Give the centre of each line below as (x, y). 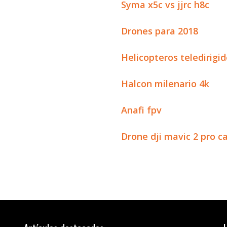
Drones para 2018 (160, 31)
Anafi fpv (141, 110)
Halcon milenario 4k (165, 84)
